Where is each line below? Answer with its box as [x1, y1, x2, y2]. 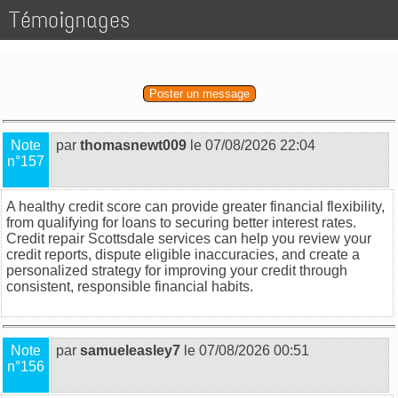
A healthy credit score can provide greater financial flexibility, [6, 198, 385, 214]
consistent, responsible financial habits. [6, 278, 253, 294]
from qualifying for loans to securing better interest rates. [6, 214, 356, 230]
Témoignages [9, 6, 130, 34]
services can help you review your [155, 230, 371, 246]
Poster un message [148, 86, 250, 100]
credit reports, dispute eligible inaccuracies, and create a [6, 246, 360, 262]
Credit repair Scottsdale [6, 230, 155, 246]
